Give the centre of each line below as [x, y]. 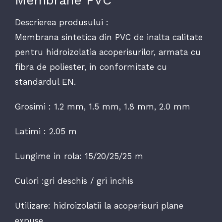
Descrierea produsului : [61, 22]
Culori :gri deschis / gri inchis [74, 181]
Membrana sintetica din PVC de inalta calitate [109, 37]
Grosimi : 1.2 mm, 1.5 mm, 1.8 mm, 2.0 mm [102, 107]
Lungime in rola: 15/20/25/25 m [79, 156]
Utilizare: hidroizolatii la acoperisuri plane [99, 206]
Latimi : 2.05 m [46, 131]
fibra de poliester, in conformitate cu [91, 67]
